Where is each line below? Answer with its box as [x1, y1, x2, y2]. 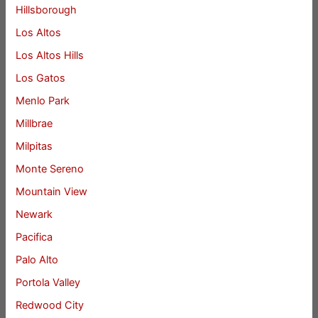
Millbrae [16, 117, 53, 131]
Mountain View [16, 185, 88, 198]
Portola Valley [16, 275, 81, 289]
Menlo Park [16, 94, 70, 108]
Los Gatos [16, 72, 66, 85]
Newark [16, 207, 53, 221]
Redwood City [16, 298, 84, 312]
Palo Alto [16, 253, 59, 266]
